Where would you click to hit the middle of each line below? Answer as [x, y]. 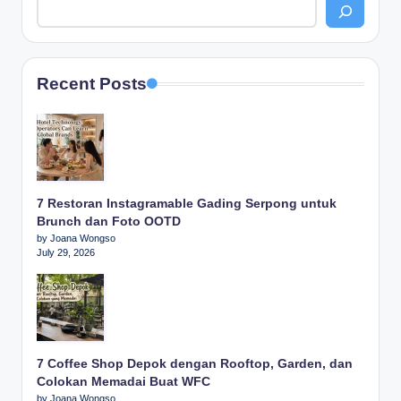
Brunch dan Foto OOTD [109, 221]
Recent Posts [92, 83]
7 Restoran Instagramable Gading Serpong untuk [187, 203]
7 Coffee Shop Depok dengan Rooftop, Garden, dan [195, 363]
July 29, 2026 [66, 252]
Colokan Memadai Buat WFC [124, 381]
